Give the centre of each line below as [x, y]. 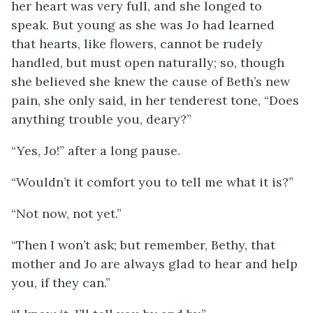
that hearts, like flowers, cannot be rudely [137, 44]
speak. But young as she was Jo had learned [143, 25]
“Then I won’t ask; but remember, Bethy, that [143, 245]
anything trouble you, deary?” [101, 119]
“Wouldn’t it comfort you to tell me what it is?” [152, 182]
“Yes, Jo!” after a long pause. [96, 151]
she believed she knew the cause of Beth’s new [151, 81]
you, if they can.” [61, 283]
